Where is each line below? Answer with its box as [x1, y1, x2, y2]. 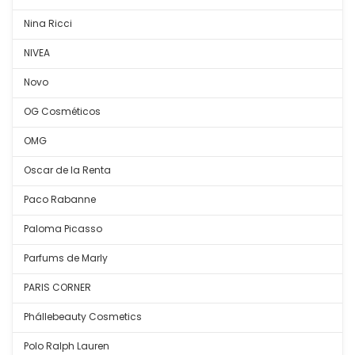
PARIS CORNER [24, 281, 91, 295]
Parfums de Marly [24, 251, 108, 265]
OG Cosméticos [24, 105, 101, 119]
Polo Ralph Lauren [24, 339, 109, 353]
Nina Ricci [24, 17, 72, 31]
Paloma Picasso [24, 222, 102, 236]
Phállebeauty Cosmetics [24, 310, 142, 324]
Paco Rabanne [24, 193, 96, 207]
